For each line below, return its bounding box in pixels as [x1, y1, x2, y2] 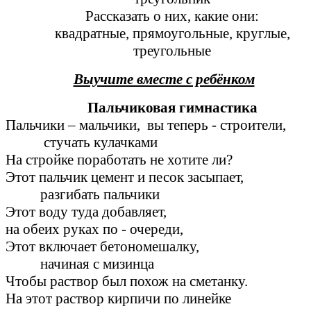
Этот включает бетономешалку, [6, 238, 303, 255]
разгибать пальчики [6, 186, 187, 203]
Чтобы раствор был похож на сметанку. [6, 273, 248, 290]
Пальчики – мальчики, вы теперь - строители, [6, 117, 300, 134]
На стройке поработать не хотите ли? [6, 151, 233, 169]
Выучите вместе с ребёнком [73, 71, 255, 88]
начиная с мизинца [6, 255, 182, 273]
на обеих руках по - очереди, [6, 221, 183, 238]
